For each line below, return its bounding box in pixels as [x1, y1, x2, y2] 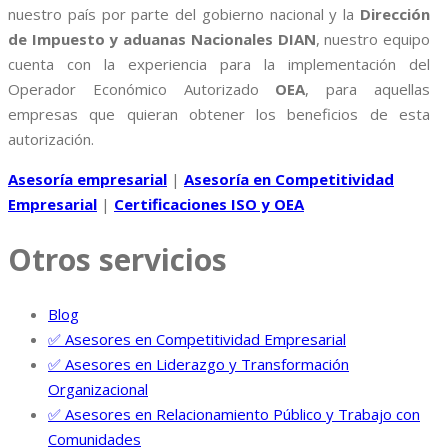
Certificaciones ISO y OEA [114, 194, 304, 214]
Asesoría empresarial [8, 169, 167, 189]
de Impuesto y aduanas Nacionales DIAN [8, 29, 316, 49]
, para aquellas [305, 79, 431, 99]
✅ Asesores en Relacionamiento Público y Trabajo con [48, 403, 420, 424]
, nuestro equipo [315, 29, 431, 49]
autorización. [8, 129, 94, 149]
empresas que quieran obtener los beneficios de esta [8, 104, 430, 124]
